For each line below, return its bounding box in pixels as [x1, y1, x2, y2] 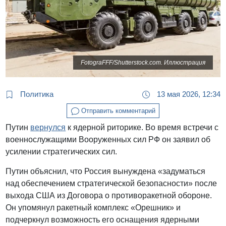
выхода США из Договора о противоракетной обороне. [6, 191, 212, 200]
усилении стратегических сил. [6, 147, 118, 156]
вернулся [30, 123, 66, 132]
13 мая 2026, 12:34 [154, 89, 220, 98]
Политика [18, 89, 54, 98]
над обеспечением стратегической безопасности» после [6, 179, 217, 188]
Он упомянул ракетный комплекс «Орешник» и [6, 203, 181, 212]
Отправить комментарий [79, 106, 155, 115]
